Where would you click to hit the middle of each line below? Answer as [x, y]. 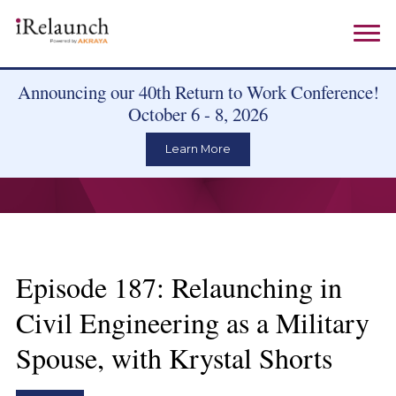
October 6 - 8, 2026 [198, 114]
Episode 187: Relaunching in [179, 286]
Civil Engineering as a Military [192, 322]
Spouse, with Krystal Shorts [174, 357]
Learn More [198, 149]
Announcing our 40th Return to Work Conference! [198, 92]
